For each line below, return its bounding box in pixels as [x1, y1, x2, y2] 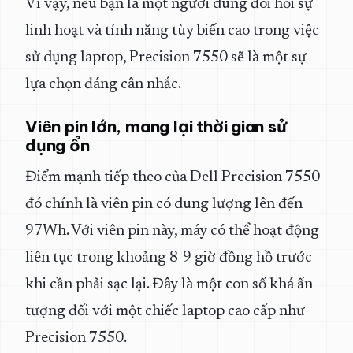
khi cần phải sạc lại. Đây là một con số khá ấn [25, 277, 313, 293]
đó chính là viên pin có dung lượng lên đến [25, 197, 303, 213]
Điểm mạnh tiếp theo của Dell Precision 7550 [25, 170, 320, 186]
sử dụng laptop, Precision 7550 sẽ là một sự [25, 50, 307, 66]
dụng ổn [25, 135, 90, 157]
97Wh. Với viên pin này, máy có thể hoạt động [25, 224, 319, 240]
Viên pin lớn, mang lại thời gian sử [25, 116, 287, 138]
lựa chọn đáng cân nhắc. [25, 77, 181, 93]
